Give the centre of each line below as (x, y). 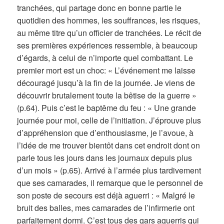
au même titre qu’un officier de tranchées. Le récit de (109, 32)
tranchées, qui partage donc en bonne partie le (99, 7)
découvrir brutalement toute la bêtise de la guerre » (107, 95)
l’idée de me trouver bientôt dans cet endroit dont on (109, 145)
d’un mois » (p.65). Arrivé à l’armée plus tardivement (109, 170)
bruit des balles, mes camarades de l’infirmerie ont (106, 207)
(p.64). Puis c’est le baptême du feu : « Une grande (107, 107)
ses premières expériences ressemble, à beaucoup (107, 45)
